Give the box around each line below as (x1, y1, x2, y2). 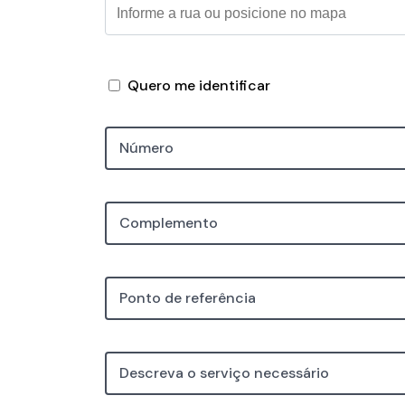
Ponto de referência (119, 288, 256, 308)
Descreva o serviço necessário (119, 363, 329, 383)
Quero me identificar (127, 76, 270, 96)
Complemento (119, 213, 218, 233)
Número (119, 138, 174, 158)
